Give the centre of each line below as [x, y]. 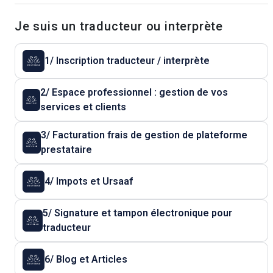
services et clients [83, 107]
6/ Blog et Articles [92, 259]
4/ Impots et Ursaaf [89, 181]
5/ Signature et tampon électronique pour [137, 213]
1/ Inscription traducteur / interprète [127, 61]
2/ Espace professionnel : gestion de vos [134, 92]
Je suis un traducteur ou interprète [119, 26]
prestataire [67, 150]
